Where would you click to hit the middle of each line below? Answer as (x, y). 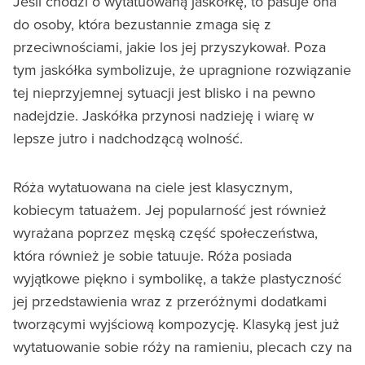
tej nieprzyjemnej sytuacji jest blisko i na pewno (164, 92)
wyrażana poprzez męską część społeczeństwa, (165, 232)
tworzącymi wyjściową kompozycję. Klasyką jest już (176, 323)
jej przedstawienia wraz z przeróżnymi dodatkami (170, 301)
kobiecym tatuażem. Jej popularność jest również (170, 209)
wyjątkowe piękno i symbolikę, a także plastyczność (177, 278)
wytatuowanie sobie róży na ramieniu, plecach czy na (182, 346)
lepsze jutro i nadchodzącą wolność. (128, 138)
